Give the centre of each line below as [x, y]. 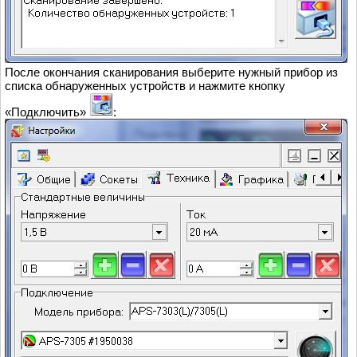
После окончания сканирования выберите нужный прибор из [171, 73]
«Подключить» [47, 112]
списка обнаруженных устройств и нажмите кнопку [145, 86]
